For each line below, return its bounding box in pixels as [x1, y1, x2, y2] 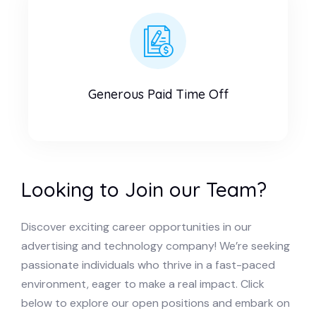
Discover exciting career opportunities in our [21, 219, 252, 234]
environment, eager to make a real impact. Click [21, 276, 265, 291]
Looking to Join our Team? [21, 177, 267, 202]
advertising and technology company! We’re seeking [21, 238, 290, 253]
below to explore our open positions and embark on [21, 296, 290, 310]
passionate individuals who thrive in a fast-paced [21, 257, 275, 272]
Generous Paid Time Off [87, 86, 229, 102]
